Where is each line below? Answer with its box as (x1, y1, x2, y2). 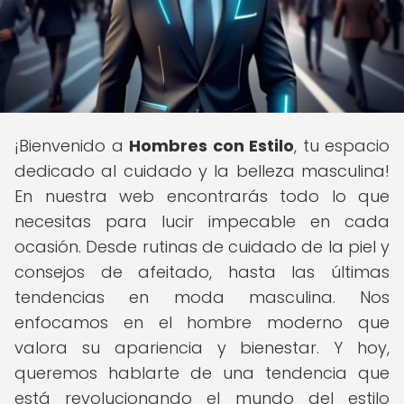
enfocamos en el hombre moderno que (14, 311, 390, 334)
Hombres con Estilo (129, 134, 294, 157)
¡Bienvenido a (14, 134, 129, 157)
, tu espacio (294, 134, 390, 157)
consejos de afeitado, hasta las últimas (14, 261, 390, 283)
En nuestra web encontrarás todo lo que (14, 185, 390, 207)
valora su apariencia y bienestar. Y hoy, (14, 336, 390, 359)
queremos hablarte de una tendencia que (14, 362, 390, 384)
